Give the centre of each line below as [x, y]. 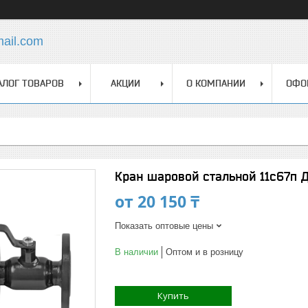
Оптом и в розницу [205, 252]
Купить [173, 296]
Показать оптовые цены [164, 226]
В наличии [136, 252]
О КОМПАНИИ [216, 83]
